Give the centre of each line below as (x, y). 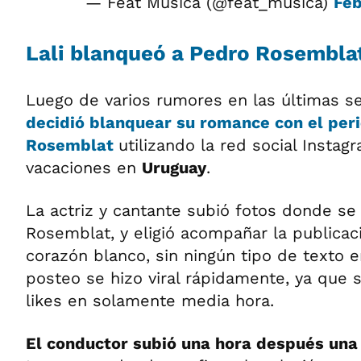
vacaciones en (84, 168)
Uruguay (174, 168)
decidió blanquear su (113, 122)
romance (237, 122)
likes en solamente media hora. (150, 301)
